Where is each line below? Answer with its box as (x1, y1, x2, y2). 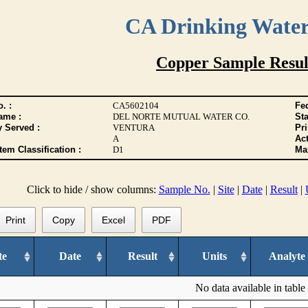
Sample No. (158, 184, 210, 195)
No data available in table (195, 281, 305, 294)
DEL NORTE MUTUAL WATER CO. (112, 111, 250, 122)
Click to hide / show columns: (26, 184, 159, 195)
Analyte (268, 250, 305, 262)
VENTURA (112, 122, 155, 133)
